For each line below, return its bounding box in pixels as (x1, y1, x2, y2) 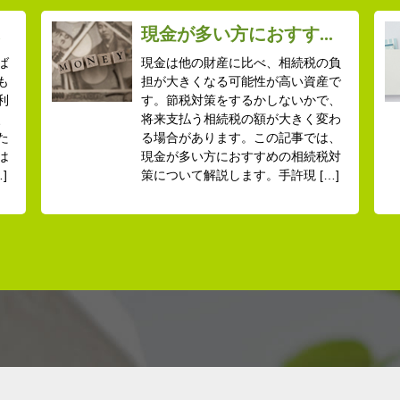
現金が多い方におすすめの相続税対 (141, 149, 342, 164)
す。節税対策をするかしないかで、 (141, 93, 342, 108)
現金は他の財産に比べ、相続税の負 (141, 55, 342, 71)
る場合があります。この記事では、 (141, 130, 342, 146)
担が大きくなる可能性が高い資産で (141, 74, 342, 89)
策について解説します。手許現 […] (141, 168, 340, 183)
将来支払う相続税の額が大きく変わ (141, 112, 342, 127)
